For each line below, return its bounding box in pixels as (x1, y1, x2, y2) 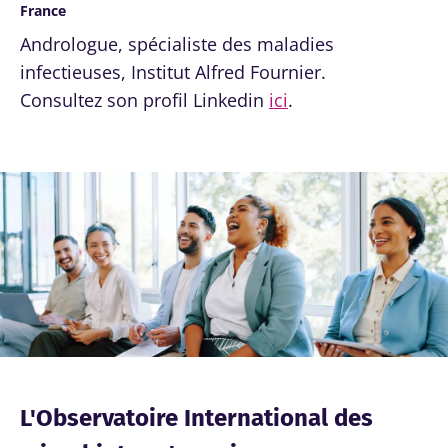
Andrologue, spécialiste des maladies (20, 32, 334, 56)
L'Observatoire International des (20, 403, 373, 432)
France (20, 2, 66, 21)
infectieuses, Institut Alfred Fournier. (20, 60, 326, 84)
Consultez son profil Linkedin (20, 88, 269, 112)
